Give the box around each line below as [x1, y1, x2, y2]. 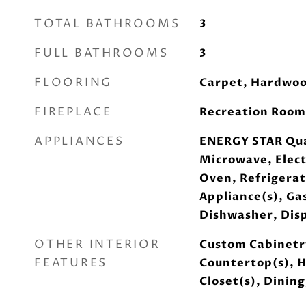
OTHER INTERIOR [34, 236, 161, 253]
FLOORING [34, 74, 112, 91]
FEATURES [34, 255, 107, 271]
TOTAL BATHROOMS [34, 16, 180, 32]
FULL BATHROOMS [34, 45, 169, 61]
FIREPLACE [34, 104, 112, 120]
